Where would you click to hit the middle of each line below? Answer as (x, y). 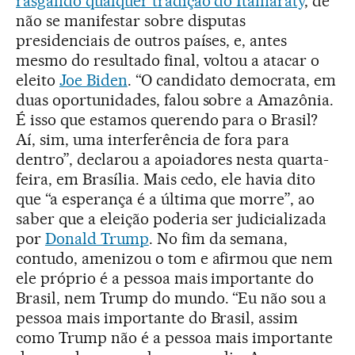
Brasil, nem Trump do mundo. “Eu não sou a (172, 298)
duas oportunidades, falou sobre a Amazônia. (175, 99)
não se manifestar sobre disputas (131, 20)
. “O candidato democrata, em (232, 80)
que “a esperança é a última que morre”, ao (166, 198)
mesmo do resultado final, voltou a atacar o (168, 60)
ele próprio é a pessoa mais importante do (165, 278)
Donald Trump (97, 238)
